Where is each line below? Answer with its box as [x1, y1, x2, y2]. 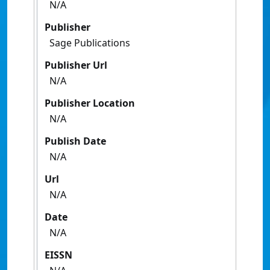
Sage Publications [49, 36, 130, 50]
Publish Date [45, 134, 106, 148]
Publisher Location [45, 96, 135, 110]
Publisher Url [45, 58, 107, 72]
